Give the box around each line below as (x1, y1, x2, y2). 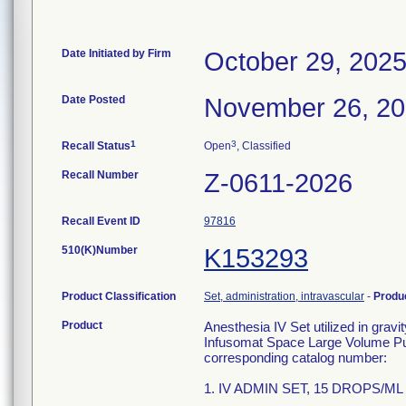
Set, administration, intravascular (204, 290, 364, 303)
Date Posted (62, 93, 125, 106)
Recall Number (62, 169, 139, 181)
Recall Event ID (62, 215, 140, 227)
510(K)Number (62, 244, 138, 256)
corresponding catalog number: (204, 350, 387, 365)
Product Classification (62, 290, 176, 303)
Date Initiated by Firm (62, 47, 171, 60)
